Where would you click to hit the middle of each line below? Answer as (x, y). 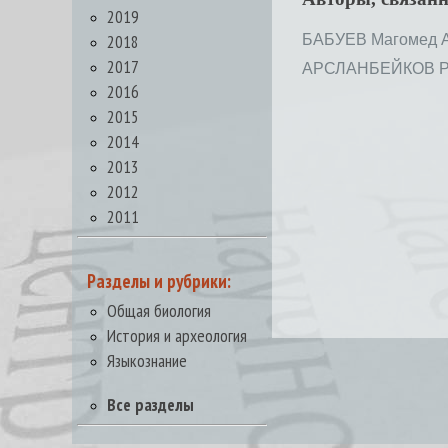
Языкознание (147, 360)
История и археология (177, 335)
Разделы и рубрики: (159, 281)
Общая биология (159, 310)
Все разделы (150, 404)
